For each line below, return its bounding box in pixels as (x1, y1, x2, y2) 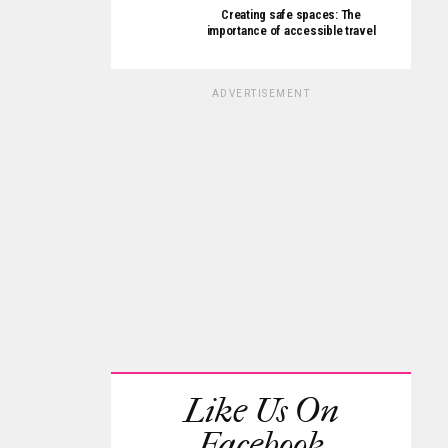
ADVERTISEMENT (211, 88, 311, 99)
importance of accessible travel (206, 23, 376, 38)
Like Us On (183, 391, 339, 431)
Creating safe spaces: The (221, 7, 361, 22)
